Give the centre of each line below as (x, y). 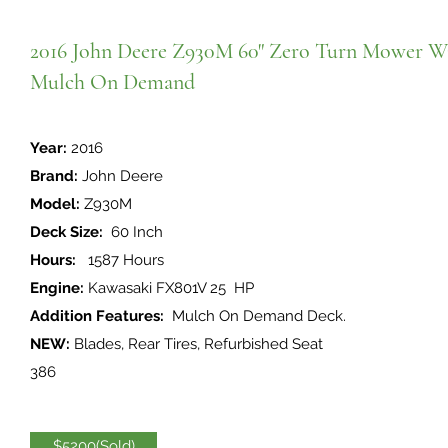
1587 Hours (120, 260)
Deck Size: (66, 232)
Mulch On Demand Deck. (257, 316)
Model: (55, 204)
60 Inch (133, 232)
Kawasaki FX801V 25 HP (169, 288)
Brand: (54, 176)
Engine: (57, 288)
